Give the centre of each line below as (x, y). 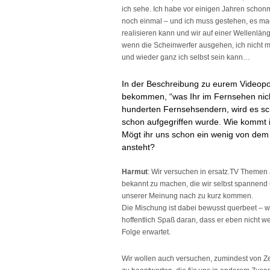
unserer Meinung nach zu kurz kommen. (187, 196)
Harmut (135, 172)
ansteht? (138, 147)
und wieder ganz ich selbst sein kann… (186, 57)
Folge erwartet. (146, 232)
